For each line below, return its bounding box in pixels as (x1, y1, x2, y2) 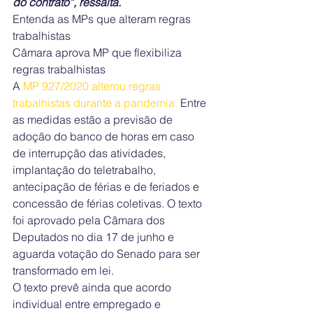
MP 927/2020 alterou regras (23, 79, 163, 93)
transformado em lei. (13, 263, 114, 277)
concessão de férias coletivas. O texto (13, 196, 205, 210)
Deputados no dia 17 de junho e (13, 230, 177, 244)
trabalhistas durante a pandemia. (13, 96, 177, 110)
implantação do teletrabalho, (13, 163, 159, 177)
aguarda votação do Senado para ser (13, 247, 203, 261)
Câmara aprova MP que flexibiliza (13, 45, 184, 59)
